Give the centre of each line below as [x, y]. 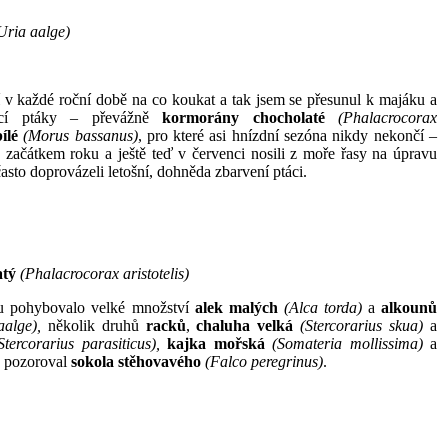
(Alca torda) [322, 307]
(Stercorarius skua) [362, 325]
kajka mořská [216, 343]
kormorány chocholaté [243, 117]
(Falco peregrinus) [264, 361]
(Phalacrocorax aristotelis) [104, 273]
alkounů [409, 307]
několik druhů [93, 325]
